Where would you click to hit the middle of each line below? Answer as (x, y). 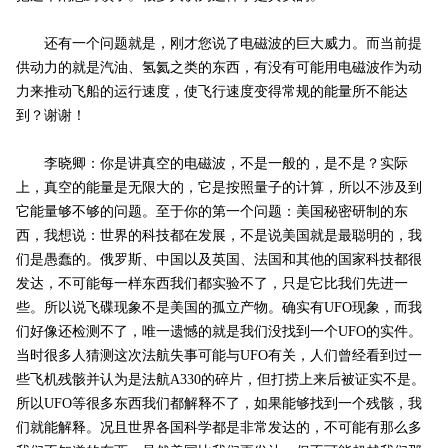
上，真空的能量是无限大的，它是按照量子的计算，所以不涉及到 (218, 188)
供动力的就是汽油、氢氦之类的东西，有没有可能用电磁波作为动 (218, 68)
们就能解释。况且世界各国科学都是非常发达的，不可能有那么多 (218, 428)
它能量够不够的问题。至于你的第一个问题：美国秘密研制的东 (211, 212)
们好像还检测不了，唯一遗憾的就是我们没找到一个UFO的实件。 (218, 332)
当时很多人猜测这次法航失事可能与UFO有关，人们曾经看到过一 (218, 356)
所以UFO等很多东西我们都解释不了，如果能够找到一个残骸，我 (218, 404)
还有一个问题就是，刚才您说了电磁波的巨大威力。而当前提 (218, 44)
